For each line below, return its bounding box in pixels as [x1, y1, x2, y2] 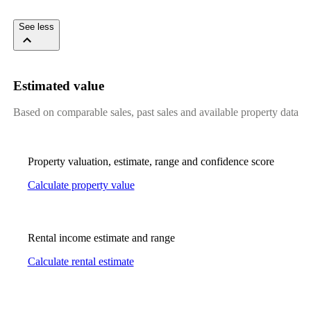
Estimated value [12, 78, 104, 93]
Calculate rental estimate [27, 255, 134, 268]
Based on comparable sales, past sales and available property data [12, 106, 299, 119]
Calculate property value [27, 179, 135, 192]
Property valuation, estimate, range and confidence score [27, 155, 274, 168]
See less [18, 21, 54, 32]
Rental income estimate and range [27, 232, 175, 244]
